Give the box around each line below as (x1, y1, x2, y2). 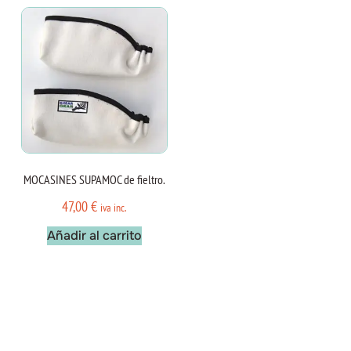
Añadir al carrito (46, 227, 142, 244)
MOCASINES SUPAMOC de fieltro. (23, 172, 165, 188)
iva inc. (100, 200, 127, 215)
